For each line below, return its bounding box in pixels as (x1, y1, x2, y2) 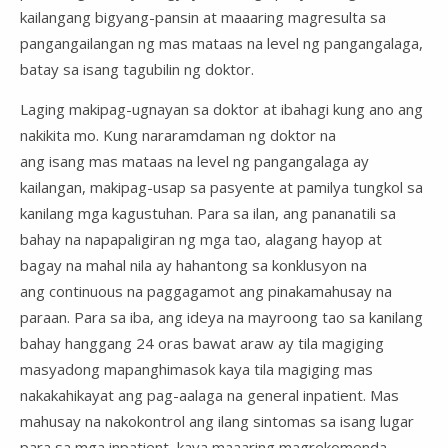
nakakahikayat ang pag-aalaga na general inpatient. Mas (20, 384, 399, 405)
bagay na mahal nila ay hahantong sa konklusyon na (20, 254, 367, 275)
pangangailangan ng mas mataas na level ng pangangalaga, (20, 32, 423, 53)
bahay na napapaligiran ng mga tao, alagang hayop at (20, 228, 382, 249)
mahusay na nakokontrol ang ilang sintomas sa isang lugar (20, 410, 414, 431)
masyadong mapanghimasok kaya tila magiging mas (20, 358, 373, 379)
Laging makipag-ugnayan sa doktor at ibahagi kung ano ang (20, 98, 423, 119)
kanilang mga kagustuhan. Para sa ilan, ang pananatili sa (20, 202, 396, 223)
